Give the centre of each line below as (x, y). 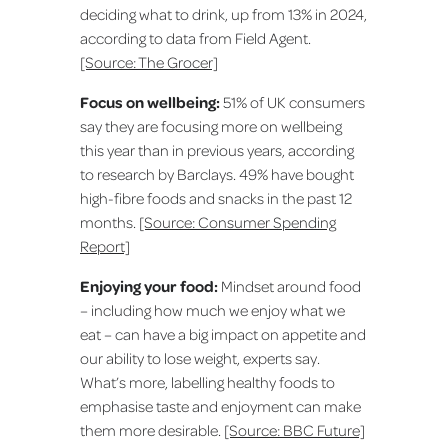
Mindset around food (289, 286)
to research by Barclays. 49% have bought (217, 174)
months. (109, 222)
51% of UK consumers (292, 102)
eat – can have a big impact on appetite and (223, 334)
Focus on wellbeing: (150, 102)
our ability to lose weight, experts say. (200, 358)
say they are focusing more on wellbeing (211, 126)
